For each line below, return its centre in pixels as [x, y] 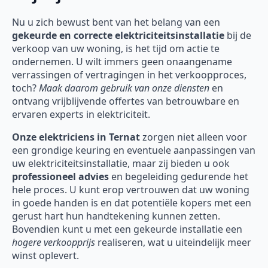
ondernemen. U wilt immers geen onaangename [122, 62]
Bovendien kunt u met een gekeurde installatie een [127, 229]
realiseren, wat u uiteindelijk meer [173, 243]
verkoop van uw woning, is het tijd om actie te [116, 49]
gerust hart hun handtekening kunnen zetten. [116, 216]
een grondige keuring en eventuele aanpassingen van [134, 150]
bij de [238, 36]
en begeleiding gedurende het [179, 177]
